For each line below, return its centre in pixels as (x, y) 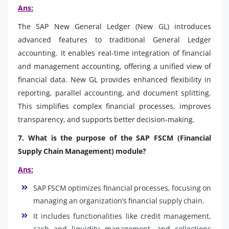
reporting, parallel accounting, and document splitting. (114, 93)
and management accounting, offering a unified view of (114, 66)
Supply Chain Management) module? (82, 151)
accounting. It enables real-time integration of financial (114, 53)
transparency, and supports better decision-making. (106, 119)
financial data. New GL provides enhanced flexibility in (114, 79)
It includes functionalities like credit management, (122, 216)
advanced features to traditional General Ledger (114, 39)
